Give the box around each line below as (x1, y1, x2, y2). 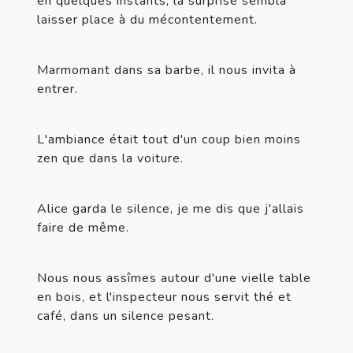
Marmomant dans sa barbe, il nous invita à (37, 61, 296, 79)
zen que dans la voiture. (37, 149, 184, 167)
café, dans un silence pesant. (37, 307, 214, 325)
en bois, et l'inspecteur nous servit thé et (37, 288, 292, 306)
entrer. (37, 80, 78, 98)
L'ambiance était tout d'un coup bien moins (37, 130, 301, 148)
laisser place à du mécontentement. (37, 10, 258, 28)
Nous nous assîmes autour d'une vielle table (37, 269, 311, 287)
